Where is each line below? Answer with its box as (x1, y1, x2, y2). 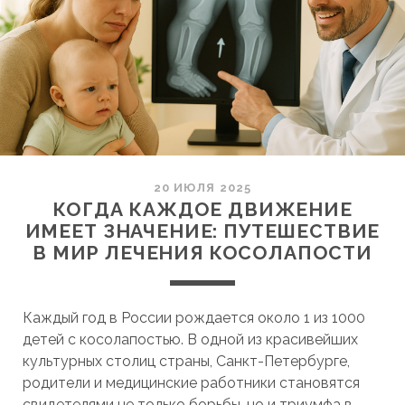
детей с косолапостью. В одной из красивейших (22, 331, 358, 348)
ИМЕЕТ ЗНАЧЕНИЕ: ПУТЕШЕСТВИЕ (24, 220, 381, 242)
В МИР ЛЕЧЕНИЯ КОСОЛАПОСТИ (32, 241, 372, 264)
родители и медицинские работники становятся (22, 374, 360, 391)
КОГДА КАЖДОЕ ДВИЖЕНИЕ (52, 198, 353, 221)
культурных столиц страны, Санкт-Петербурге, (22, 353, 350, 370)
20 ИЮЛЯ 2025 (154, 181, 251, 194)
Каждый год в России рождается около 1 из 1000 (22, 309, 365, 326)
